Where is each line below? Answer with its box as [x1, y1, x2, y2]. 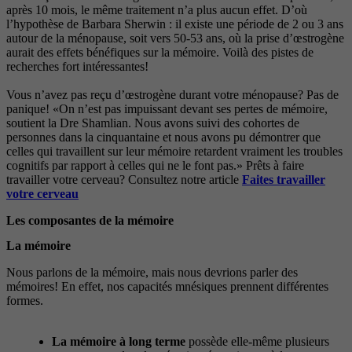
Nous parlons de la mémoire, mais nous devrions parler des [6, 265, 298, 279]
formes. [6, 293, 43, 307]
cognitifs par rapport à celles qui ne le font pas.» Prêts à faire [6, 159, 304, 173]
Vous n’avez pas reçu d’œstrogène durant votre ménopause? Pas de [6, 88, 339, 102]
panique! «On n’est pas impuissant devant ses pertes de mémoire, [6, 102, 328, 116]
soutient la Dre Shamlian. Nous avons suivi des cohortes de [6, 116, 299, 130]
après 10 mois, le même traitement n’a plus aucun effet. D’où [6, 3, 307, 17]
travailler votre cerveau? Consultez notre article [6, 173, 242, 187]
